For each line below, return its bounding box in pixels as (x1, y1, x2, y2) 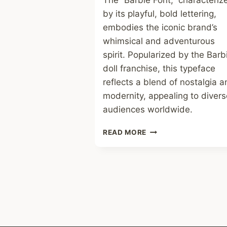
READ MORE (103, 128, 147, 136)
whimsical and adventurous (103, 36, 215, 46)
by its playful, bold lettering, (103, 9, 216, 19)
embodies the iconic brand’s (103, 22, 217, 32)
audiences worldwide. (103, 104, 193, 115)
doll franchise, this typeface (103, 63, 215, 73)
